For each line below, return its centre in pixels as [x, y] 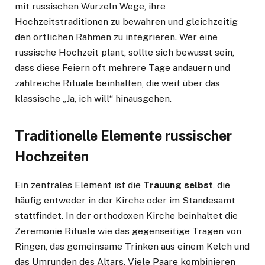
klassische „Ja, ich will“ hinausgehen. [93, 99]
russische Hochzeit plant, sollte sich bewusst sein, [125, 53]
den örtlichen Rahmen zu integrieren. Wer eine [116, 37]
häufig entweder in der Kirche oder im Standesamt [125, 200]
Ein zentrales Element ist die [79, 185]
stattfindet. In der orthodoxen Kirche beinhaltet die [126, 215]
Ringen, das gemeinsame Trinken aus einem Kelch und [132, 246]
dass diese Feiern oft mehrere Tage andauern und [122, 68]
